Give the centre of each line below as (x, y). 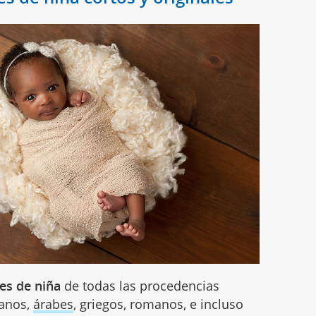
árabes (54, 304)
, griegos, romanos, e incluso (159, 304)
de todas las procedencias (140, 285)
